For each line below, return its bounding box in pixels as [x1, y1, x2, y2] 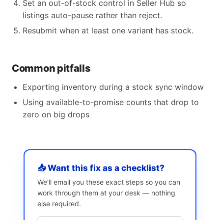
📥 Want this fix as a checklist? [37, 163, 165, 173]
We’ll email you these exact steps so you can [37, 178, 180, 186]
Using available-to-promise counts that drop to [23, 97, 199, 107]
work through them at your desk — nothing [37, 189, 175, 197]
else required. [37, 199, 81, 208]
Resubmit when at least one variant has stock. [23, 26, 193, 35]
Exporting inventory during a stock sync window [23, 82, 204, 92]
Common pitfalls [12, 62, 91, 74]
